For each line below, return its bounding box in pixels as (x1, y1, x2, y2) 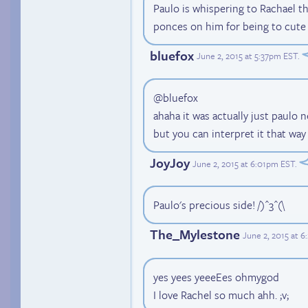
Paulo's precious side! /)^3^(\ (153, 197, 285, 214)
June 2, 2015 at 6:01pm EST (192, 156, 295, 170)
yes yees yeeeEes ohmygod (153, 268, 279, 285)
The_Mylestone (150, 225, 240, 244)
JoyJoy (150, 153, 190, 173)
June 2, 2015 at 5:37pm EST (197, 49, 298, 63)
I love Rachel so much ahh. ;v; (153, 286, 289, 303)
